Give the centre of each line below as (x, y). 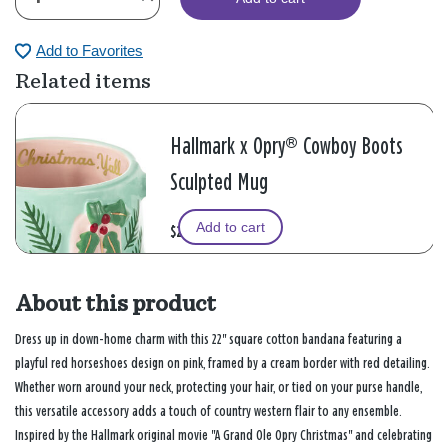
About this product (115, 303)
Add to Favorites (89, 51)
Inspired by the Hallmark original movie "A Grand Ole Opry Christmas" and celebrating (223, 435)
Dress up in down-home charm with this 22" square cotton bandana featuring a (208, 339)
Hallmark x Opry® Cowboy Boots (287, 148)
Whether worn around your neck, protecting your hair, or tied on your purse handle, (218, 387)
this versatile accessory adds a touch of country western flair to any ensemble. (208, 411)
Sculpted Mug (219, 184)
